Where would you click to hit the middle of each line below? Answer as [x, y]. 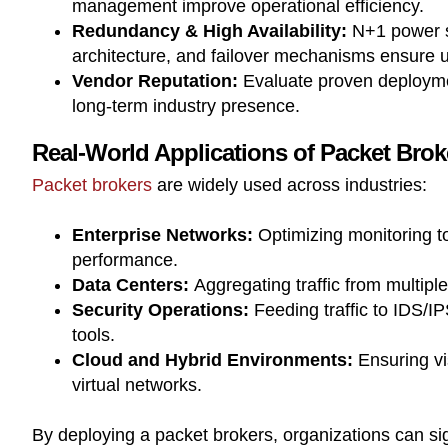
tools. [93, 334]
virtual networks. [137, 384]
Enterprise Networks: [162, 234]
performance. [125, 259]
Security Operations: [160, 309]
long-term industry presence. [186, 105]
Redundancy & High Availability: [209, 30]
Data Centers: [130, 284]
